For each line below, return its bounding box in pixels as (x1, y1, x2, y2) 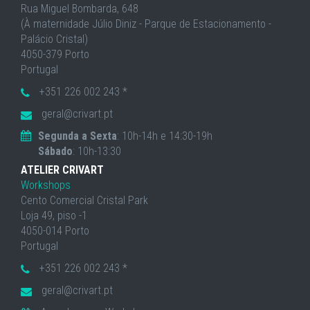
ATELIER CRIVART (21, 163, 104, 176)
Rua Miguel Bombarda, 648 (21, 2, 138, 15)
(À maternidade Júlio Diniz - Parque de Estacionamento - (21, 17, 271, 30)
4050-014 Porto (21, 224, 89, 237)
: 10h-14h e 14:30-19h (117, 129, 212, 143)
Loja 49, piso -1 (21, 209, 87, 222)
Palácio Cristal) (21, 33, 88, 46)
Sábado (38, 145, 73, 158)
